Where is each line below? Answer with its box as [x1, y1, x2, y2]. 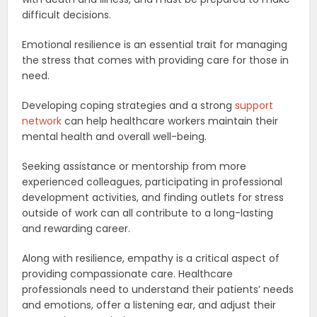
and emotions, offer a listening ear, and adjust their [22, 297, 277, 312]
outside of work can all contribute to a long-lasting [22, 205, 274, 220]
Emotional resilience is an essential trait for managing [22, 37, 288, 52]
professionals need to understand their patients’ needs [22, 282, 294, 296]
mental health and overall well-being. [22, 129, 207, 144]
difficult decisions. [22, 7, 112, 22]
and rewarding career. [22, 221, 131, 236]
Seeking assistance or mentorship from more [22, 158, 247, 173]
